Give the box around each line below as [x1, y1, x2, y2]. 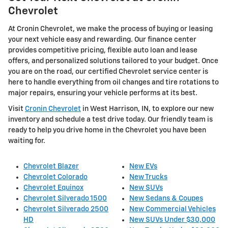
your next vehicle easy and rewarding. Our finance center [8, 36, 196, 43]
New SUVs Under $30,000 [129, 216, 215, 223]
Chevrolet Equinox [23, 184, 83, 191]
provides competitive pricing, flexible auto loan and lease [8, 46, 197, 54]
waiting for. [8, 137, 45, 145]
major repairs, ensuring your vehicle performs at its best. [8, 89, 197, 97]
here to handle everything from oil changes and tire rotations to [8, 78, 219, 86]
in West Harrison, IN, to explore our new [81, 105, 214, 112]
